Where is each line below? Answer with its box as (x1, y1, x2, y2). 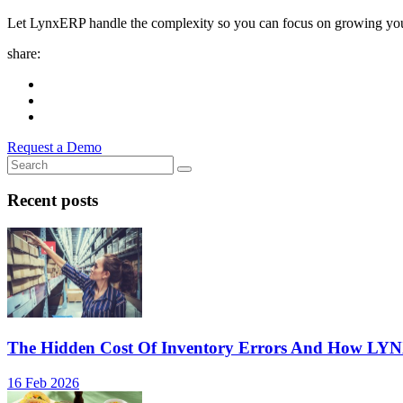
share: (7, 45, 40, 61)
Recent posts (7, 191, 98, 210)
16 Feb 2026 (7, 374, 79, 390)
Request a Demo (7, 139, 102, 155)
